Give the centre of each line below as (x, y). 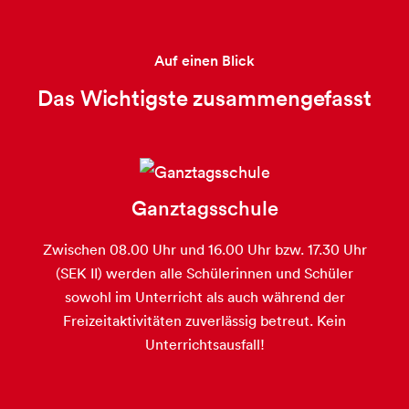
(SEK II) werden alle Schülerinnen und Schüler (204, 273)
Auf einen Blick (204, 61)
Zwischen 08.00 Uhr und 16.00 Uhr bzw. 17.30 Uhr (204, 250)
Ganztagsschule (204, 209)
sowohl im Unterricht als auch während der (204, 297)
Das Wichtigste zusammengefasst (204, 98)
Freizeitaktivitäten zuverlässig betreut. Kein (204, 321)
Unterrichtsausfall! (204, 345)
